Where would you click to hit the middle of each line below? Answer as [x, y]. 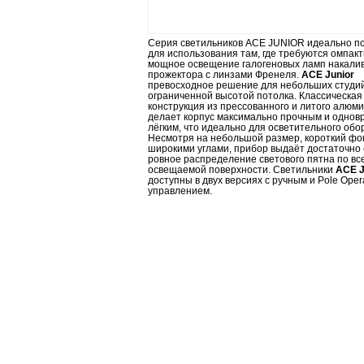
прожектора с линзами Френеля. [225, 75]
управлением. [180, 191]
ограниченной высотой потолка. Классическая [255, 96]
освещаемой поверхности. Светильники [242, 170]
